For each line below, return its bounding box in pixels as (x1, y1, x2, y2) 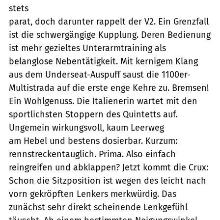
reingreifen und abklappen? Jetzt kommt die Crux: (9, 162, 208, 173)
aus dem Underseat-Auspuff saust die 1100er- (9, 69, 191, 80)
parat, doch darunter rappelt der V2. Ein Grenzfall (9, 16, 209, 27)
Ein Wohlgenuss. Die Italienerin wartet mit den (9, 95, 197, 107)
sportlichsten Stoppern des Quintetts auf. (9, 109, 177, 120)
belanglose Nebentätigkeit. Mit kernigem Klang (9, 55, 198, 67)
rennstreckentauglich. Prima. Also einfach (9, 148, 176, 160)
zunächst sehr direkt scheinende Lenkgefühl (9, 201, 188, 213)
